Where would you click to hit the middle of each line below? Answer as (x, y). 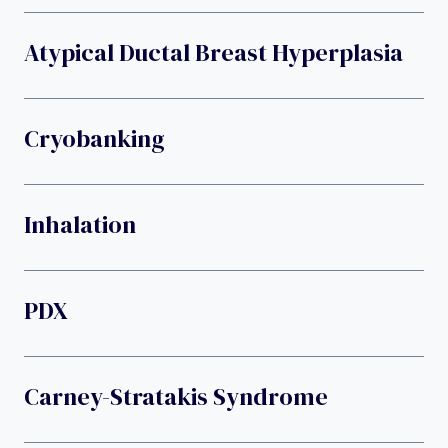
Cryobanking (94, 138)
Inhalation (80, 224)
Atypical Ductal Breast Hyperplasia (213, 52)
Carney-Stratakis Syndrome (176, 396)
